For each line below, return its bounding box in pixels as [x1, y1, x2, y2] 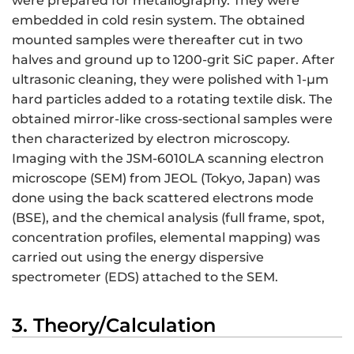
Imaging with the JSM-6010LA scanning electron [12, 151, 324, 167]
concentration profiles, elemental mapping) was [12, 230, 320, 246]
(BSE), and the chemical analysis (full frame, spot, [12, 210, 325, 226]
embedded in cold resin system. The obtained [12, 13, 305, 28]
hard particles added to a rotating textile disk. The [12, 92, 333, 107]
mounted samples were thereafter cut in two [12, 32, 303, 48]
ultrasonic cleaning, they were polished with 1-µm [12, 72, 329, 88]
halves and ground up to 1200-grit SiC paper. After [12, 52, 335, 68]
